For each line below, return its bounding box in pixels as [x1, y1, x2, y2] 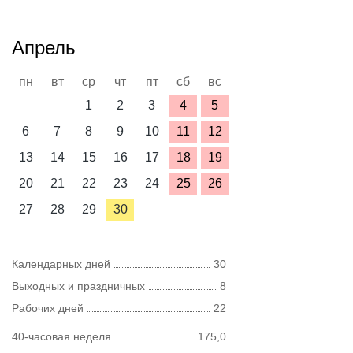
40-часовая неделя [12, 330, 111, 343]
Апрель [12, 37, 76, 58]
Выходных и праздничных [12, 280, 145, 292]
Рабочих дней [12, 302, 84, 314]
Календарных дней [12, 258, 110, 270]
